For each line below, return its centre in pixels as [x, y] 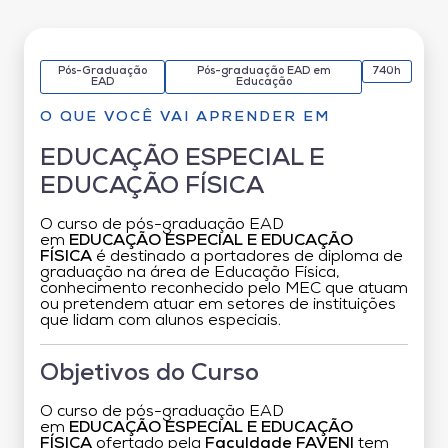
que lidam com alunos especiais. [160, 320]
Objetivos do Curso [149, 373]
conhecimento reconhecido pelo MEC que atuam [224, 288]
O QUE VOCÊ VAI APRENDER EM [185, 117]
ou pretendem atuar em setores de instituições [218, 304]
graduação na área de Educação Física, [190, 272]
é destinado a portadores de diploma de [247, 256]
